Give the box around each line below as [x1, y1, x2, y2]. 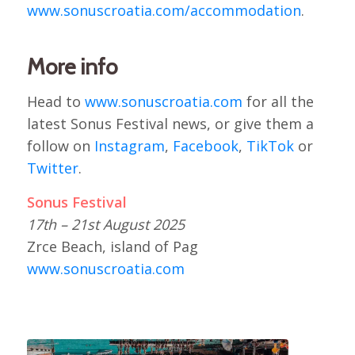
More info [26, 52, 117, 80]
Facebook [172, 136, 239, 155]
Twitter [26, 158, 78, 177]
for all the [242, 91, 314, 111]
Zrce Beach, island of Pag [26, 237, 198, 257]
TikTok [246, 136, 294, 155]
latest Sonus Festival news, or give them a [26, 113, 314, 133]
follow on [26, 136, 94, 155]
